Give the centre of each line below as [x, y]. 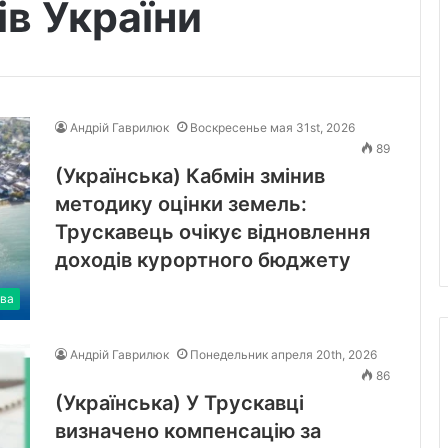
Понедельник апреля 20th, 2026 [283, 354]
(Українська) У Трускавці [179, 402]
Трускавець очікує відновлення [212, 231]
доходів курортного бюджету [203, 259]
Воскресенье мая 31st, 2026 [272, 127]
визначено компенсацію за [188, 430]
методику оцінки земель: [181, 203]
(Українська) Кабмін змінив [190, 175]
